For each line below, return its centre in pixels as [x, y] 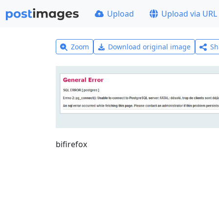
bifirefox [71, 144]
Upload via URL [189, 14]
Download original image [150, 47]
